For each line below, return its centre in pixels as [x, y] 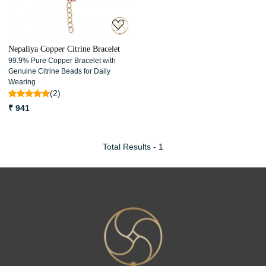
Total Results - [131, 147]
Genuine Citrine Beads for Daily [59, 71]
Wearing [22, 82]
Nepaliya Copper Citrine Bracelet [64, 49]
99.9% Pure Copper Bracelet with [62, 61]
